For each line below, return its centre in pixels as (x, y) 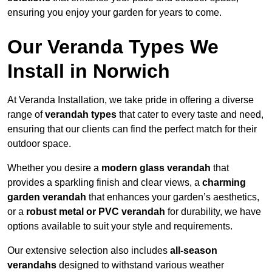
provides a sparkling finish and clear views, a (105, 183)
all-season (194, 251)
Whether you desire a (54, 168)
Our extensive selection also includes (89, 251)
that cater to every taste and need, (190, 115)
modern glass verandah (156, 168)
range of (26, 115)
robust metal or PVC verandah (96, 212)
